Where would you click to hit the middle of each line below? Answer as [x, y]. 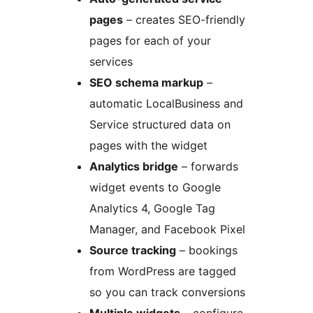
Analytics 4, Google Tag [152, 209]
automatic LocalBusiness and [166, 104]
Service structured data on [160, 125]
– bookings [207, 250]
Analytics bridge [134, 167]
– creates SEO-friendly [184, 20]
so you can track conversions [167, 292]
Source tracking [133, 250]
